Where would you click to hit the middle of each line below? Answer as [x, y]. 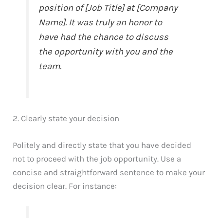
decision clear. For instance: [65, 186]
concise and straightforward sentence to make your [109, 173]
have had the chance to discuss [104, 37]
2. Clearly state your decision [66, 118]
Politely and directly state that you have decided [102, 145]
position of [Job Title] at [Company [108, 8]
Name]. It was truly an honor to [100, 23]
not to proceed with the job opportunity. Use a [97, 159]
